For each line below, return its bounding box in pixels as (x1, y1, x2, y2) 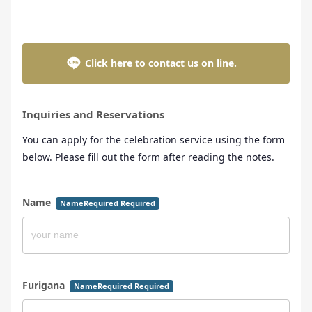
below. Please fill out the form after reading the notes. (22, 150, 274, 164)
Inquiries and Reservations (22, 107, 164, 121)
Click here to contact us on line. (85, 56, 237, 70)
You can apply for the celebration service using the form (22, 132, 285, 146)
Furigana (22, 278, 68, 292)
